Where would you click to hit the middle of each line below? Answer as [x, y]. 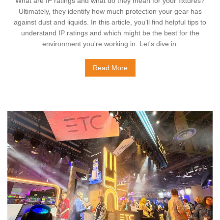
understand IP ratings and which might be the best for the [110, 33]
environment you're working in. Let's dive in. [110, 44]
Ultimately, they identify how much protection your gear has [110, 11]
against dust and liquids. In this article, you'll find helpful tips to [110, 22]
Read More [110, 68]
